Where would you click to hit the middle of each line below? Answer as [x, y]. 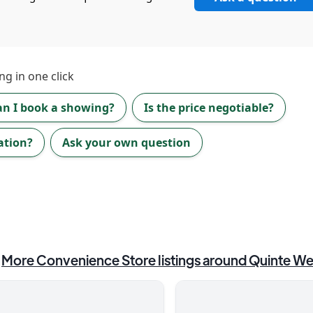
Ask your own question [126, 143]
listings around [202, 260]
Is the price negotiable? [209, 108]
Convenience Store [96, 260]
